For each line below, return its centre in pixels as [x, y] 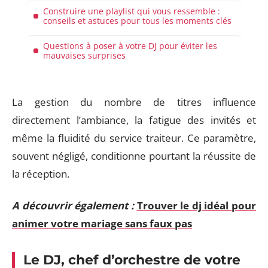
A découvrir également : [73, 205]
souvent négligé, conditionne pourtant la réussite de [134, 156]
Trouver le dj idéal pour [196, 205]
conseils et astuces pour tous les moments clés [137, 20]
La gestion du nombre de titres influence [134, 102]
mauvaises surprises [84, 55]
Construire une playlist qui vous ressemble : [132, 11]
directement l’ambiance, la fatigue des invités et [134, 120]
